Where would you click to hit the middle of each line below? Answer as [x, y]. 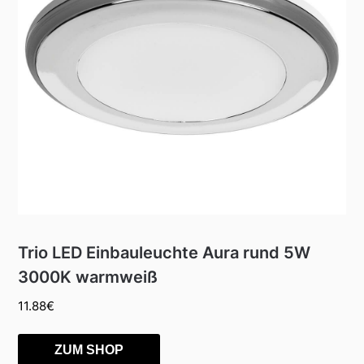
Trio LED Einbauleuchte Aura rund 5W [165, 253]
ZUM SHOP [89, 349]
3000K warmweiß [88, 277]
